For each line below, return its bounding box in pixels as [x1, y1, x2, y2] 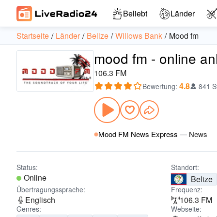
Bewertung [142, 81, 175, 91]
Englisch [25, 194, 55, 205]
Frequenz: [171, 185, 203, 194]
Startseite [16, 30, 49, 41]
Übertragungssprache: [16, 185, 85, 194]
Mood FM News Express [98, 129, 178, 139]
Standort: [171, 162, 200, 172]
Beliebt [123, 8, 147, 19]
